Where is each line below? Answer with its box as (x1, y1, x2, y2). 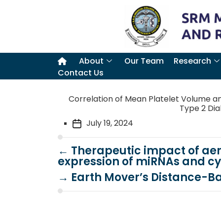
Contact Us (58, 67, 104, 78)
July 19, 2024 (86, 117, 133, 129)
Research (174, 55, 211, 67)
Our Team (124, 55, 164, 67)
